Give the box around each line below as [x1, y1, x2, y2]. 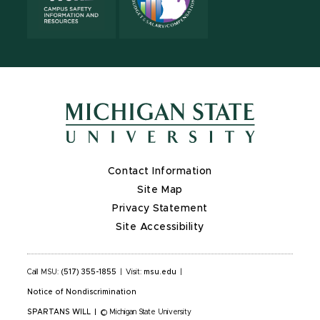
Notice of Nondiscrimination [27, 288, 137, 296]
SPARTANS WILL [27, 308, 91, 316]
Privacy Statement [112, 203, 208, 214]
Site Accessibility [116, 221, 204, 232]
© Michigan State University [99, 308, 191, 316]
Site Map [137, 184, 183, 195]
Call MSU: [27, 268, 61, 276]
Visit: [126, 268, 144, 276]
